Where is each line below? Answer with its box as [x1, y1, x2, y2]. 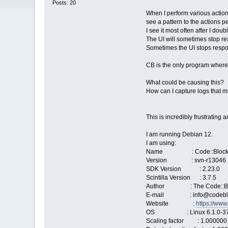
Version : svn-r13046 [146, 157, 226, 164]
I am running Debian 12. [146, 131, 213, 138]
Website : [146, 200, 196, 208]
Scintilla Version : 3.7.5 [146, 174, 216, 182]
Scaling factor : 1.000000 [146, 217, 227, 225]
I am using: [146, 139, 176, 147]
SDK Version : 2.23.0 [146, 165, 220, 173]
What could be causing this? [146, 79, 224, 87]
